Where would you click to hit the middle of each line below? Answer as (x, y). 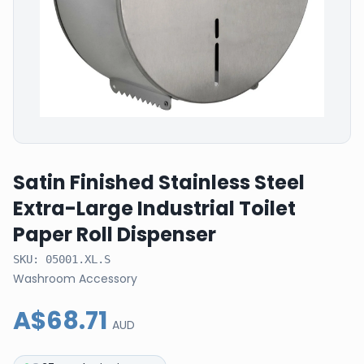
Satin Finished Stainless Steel (159, 182)
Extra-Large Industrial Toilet (154, 208)
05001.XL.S (78, 259)
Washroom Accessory (75, 279)
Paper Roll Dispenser (115, 234)
